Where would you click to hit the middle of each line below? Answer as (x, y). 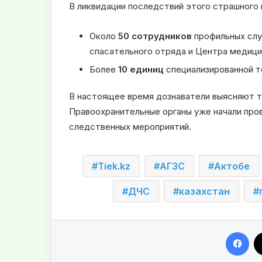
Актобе (232, 166)
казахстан (204, 191)
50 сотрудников (155, 36)
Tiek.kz (114, 166)
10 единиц (141, 69)
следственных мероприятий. (130, 126)
